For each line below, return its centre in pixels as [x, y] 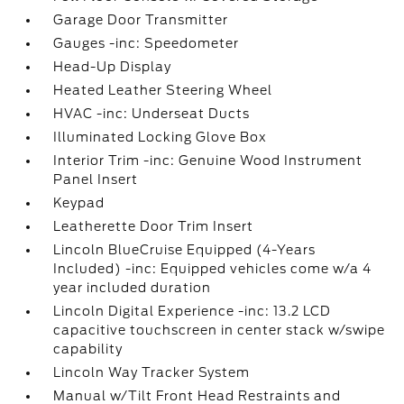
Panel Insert [96, 179]
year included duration [133, 288]
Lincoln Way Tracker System [152, 372]
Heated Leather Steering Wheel [163, 90]
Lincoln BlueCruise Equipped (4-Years [185, 250]
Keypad [79, 203]
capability [88, 349]
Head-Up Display [113, 67]
